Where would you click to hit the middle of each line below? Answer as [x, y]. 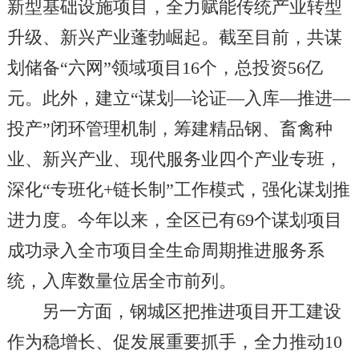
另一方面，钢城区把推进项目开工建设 [191, 312]
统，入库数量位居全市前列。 [121, 282]
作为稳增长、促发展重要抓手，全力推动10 [174, 343]
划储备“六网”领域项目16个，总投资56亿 [165, 69]
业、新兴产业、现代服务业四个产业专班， [174, 160]
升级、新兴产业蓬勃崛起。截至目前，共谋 [174, 38]
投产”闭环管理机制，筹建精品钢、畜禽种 [169, 129]
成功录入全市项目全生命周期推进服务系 [165, 251]
